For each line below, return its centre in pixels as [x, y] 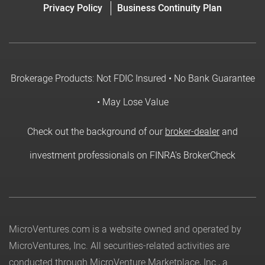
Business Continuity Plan [169, 8]
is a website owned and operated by [166, 230]
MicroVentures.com [49, 230]
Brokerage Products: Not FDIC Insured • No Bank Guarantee [132, 79]
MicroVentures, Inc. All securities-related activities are [119, 246]
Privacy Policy [73, 8]
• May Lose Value [132, 102]
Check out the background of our [96, 132]
